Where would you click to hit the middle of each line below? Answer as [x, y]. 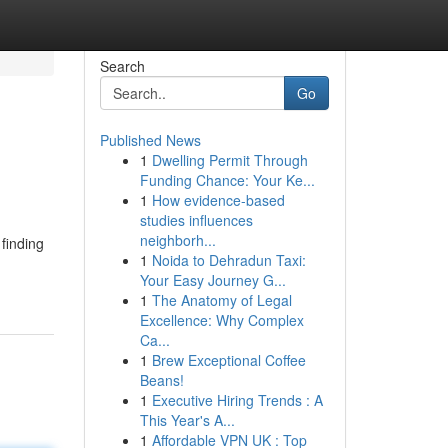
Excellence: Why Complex [221, 320]
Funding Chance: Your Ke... [227, 180]
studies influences [196, 220]
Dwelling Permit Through [229, 160]
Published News [150, 140]
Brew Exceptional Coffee [228, 360]
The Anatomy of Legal [221, 300]
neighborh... [177, 240]
